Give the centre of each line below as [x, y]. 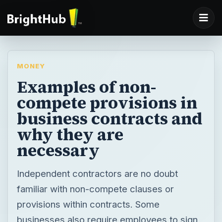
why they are [70, 134]
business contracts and [109, 118]
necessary [58, 150]
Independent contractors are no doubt [97, 173]
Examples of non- [86, 86]
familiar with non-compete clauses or [95, 189]
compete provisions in [107, 102]
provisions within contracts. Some [88, 204]
